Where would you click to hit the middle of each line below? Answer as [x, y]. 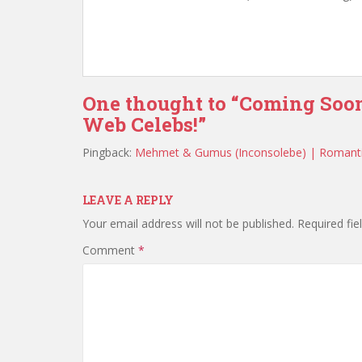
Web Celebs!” [144, 124]
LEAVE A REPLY [128, 200]
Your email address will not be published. [188, 223]
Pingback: [109, 152]
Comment [110, 250]
